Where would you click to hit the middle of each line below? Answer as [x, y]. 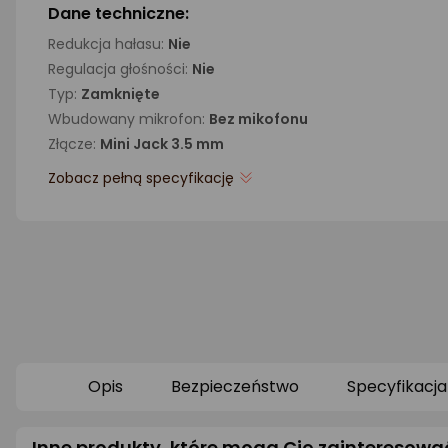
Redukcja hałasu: [108, 44]
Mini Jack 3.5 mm [162, 144]
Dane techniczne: [118, 13]
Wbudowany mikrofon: [128, 119]
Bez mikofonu [258, 119]
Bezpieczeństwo [235, 386]
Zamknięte [120, 94]
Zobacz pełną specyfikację [141, 178]
